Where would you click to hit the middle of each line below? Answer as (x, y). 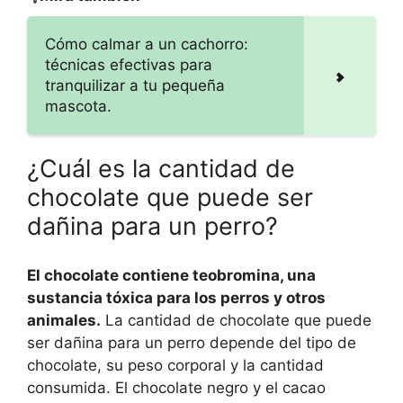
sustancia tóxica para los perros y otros (176, 297)
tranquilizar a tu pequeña (135, 86)
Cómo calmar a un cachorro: (147, 45)
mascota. (78, 107)
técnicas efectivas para (129, 65)
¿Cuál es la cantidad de (161, 169)
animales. (64, 320)
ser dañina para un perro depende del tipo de (192, 342)
